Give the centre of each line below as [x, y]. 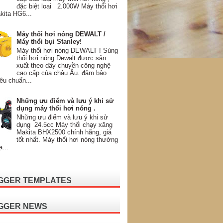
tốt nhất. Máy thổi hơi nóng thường [67, 139]
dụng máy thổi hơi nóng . [56, 109]
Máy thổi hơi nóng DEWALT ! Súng [67, 50]
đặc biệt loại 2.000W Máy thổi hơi [67, 6]
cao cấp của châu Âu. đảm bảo [62, 73]
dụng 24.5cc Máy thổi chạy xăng [65, 124]
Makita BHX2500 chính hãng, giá [64, 132]
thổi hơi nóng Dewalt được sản [61, 58]
